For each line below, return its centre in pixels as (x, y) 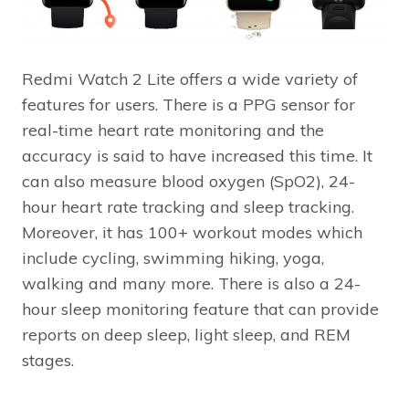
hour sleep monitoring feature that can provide (200, 309)
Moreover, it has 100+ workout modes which (192, 232)
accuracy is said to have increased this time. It (197, 155)
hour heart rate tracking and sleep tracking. (188, 206)
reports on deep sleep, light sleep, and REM (186, 334)
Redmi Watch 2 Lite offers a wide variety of (190, 79)
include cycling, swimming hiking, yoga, (173, 257)
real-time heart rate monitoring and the (173, 130)
